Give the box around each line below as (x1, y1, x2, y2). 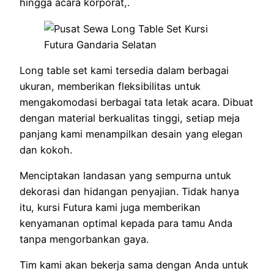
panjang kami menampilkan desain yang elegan (20, 127, 243, 140)
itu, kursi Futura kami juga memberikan (20, 201, 201, 214)
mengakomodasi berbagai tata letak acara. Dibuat (20, 95, 253, 108)
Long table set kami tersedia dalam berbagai (20, 64, 229, 76)
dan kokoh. (20, 143, 72, 156)
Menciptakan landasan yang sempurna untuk (20, 169, 231, 182)
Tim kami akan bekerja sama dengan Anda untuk (20, 259, 248, 272)
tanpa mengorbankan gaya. (20, 233, 149, 246)
